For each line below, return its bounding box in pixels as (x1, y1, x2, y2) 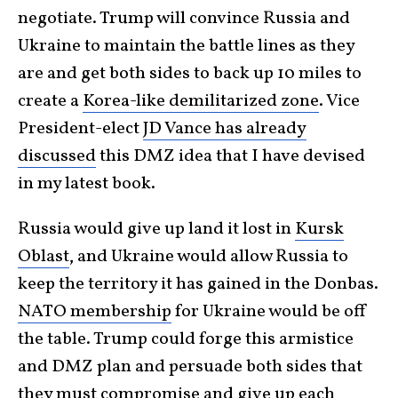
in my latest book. (18, 171, 155, 196)
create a (18, 89, 83, 114)
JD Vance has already (143, 116, 306, 141)
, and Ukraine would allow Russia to (69, 244, 348, 269)
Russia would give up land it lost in (18, 217, 295, 242)
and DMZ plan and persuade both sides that (18, 354, 362, 379)
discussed (18, 144, 96, 169)
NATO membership (18, 299, 171, 324)
